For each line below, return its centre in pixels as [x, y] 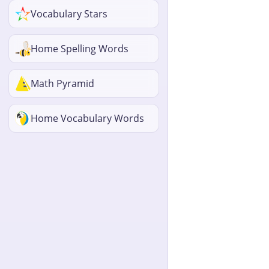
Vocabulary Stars [69, 14]
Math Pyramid [62, 83]
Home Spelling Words [80, 48]
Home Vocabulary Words [87, 118]
